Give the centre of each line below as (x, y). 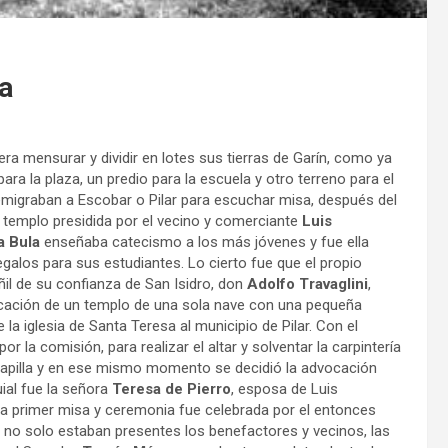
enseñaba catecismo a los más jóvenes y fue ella (204, 241)
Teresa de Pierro (171, 388)
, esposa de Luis (284, 388)
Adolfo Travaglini (307, 283)
